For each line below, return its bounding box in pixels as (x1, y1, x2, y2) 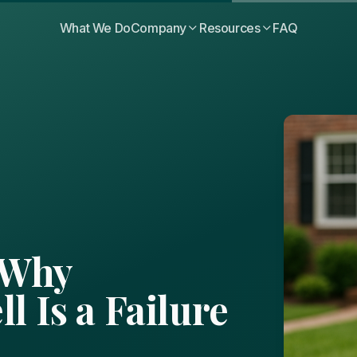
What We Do (59, 20, 131, 36)
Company (130, 20, 186, 36)
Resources (198, 20, 261, 36)
